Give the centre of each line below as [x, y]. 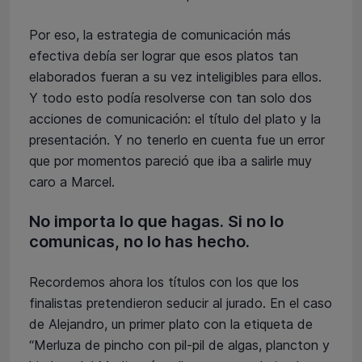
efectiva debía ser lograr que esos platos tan [164, 55]
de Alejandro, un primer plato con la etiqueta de [171, 324]
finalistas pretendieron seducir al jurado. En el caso [181, 303]
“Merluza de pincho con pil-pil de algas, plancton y [179, 345]
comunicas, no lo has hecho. [139, 241]
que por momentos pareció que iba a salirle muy [170, 160]
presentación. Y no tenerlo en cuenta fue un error [177, 139]
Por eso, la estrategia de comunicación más [160, 34]
